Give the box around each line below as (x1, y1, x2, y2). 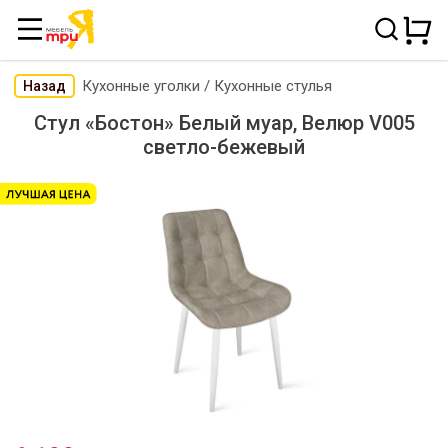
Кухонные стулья (214, 77, 332, 95)
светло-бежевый (143, 135, 305, 160)
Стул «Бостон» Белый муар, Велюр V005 (33, 111, 415, 136)
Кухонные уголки (82, 77, 200, 95)
